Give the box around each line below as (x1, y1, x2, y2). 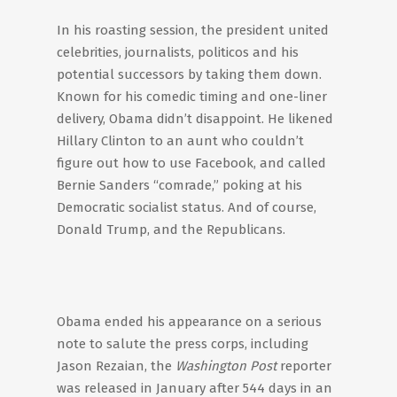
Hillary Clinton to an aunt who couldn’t (57, 133, 304, 149)
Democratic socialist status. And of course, (57, 199, 316, 215)
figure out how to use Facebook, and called (57, 155, 326, 171)
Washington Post (175, 358, 276, 374)
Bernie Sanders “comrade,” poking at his (57, 177, 302, 193)
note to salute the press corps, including (57, 336, 308, 352)
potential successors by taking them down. (57, 66, 322, 82)
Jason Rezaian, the (57, 358, 175, 374)
